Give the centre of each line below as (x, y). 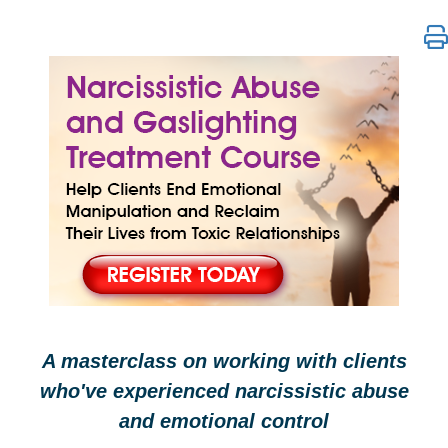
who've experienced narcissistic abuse (224, 391)
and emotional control (224, 421)
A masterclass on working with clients (224, 361)
